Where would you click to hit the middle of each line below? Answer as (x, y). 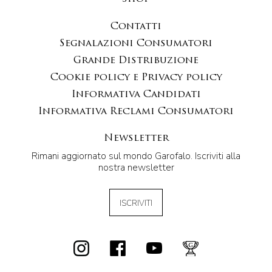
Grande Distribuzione (136, 60)
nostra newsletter (136, 167)
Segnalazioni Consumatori (136, 43)
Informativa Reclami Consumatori (136, 111)
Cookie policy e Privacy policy (136, 77)
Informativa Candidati (136, 94)
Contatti (136, 26)
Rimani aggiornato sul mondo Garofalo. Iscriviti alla (136, 156)
